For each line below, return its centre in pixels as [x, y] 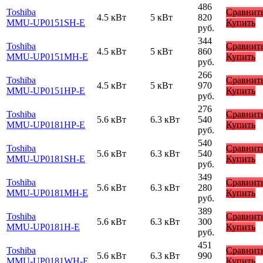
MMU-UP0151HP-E [46, 90]
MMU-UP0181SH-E [46, 159]
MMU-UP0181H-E [43, 227]
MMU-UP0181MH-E [47, 193]
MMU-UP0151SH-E [46, 22]
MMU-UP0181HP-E [46, 124]
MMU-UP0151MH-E [47, 56]
